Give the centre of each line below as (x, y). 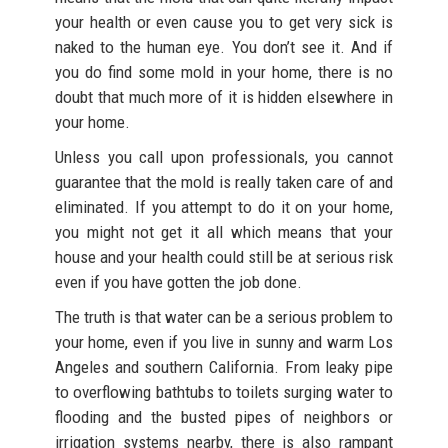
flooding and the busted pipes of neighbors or (224, 416)
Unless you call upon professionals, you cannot (224, 156)
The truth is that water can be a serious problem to (224, 316)
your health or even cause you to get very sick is (224, 21)
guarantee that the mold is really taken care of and (224, 181)
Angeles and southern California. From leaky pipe (224, 366)
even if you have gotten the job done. (178, 281)
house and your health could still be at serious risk (224, 256)
